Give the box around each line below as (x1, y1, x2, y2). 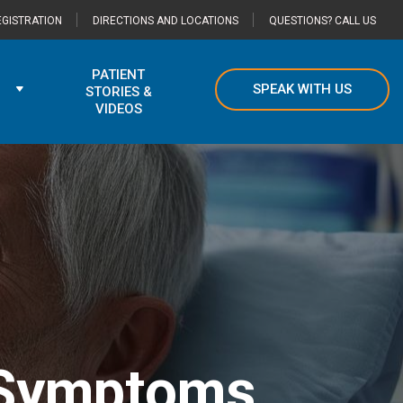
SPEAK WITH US (253, 81, 353, 97)
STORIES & (85, 84, 152, 100)
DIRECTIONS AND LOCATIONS (93, 14, 238, 27)
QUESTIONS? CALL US (269, 14, 376, 27)
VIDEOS (94, 101, 142, 117)
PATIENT (92, 67, 146, 83)
